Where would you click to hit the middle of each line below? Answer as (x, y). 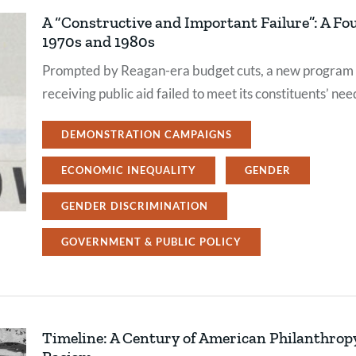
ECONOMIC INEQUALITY (129, 170)
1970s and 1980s (99, 41)
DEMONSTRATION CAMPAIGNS (147, 134)
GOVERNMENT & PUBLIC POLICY (151, 241)
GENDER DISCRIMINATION (135, 205)
